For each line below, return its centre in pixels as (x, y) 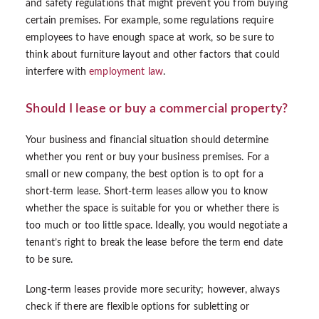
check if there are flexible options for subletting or (138, 307)
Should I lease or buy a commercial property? (157, 109)
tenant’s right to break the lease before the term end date (155, 243)
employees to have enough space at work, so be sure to (150, 38)
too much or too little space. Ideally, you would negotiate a (157, 226)
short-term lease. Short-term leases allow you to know (147, 192)
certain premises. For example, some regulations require (150, 21)
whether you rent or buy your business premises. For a (148, 157)
